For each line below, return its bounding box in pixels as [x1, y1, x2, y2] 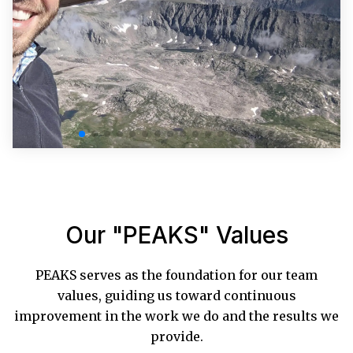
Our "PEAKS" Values [65, 221, 288, 250]
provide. [150, 329, 203, 345]
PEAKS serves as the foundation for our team [35, 267, 318, 284]
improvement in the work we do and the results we [14, 308, 339, 325]
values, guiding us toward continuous [57, 288, 296, 304]
